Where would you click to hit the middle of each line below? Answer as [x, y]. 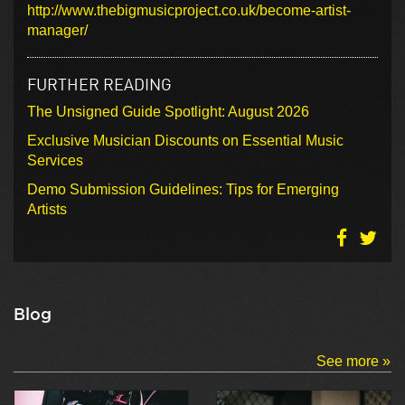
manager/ [57, 30]
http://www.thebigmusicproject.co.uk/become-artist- [189, 10]
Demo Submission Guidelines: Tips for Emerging [183, 189]
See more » [353, 361]
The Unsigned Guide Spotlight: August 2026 [168, 111]
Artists [47, 209]
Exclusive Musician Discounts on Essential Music [185, 140]
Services [55, 160]
